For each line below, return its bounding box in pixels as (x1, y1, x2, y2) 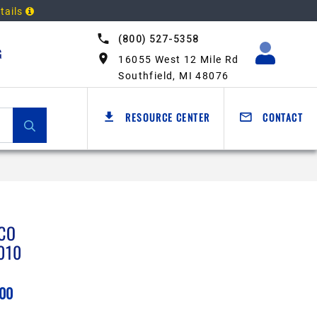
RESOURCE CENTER (122, 110, 210, 125)
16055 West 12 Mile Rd (118, 54, 239, 65)
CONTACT (259, 110, 303, 125)
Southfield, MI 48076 (118, 70, 229, 81)
